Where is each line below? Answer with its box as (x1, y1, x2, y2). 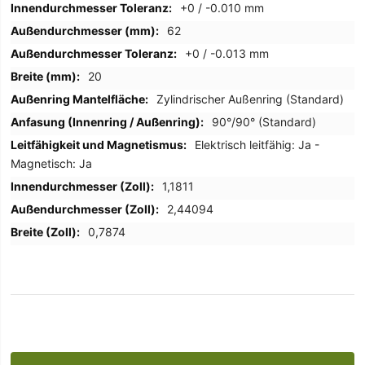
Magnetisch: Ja (11, 156, 93, 171)
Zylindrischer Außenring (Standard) (156, 92, 345, 107)
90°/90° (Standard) (212, 115, 317, 130)
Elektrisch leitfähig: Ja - (195, 138, 320, 152)
